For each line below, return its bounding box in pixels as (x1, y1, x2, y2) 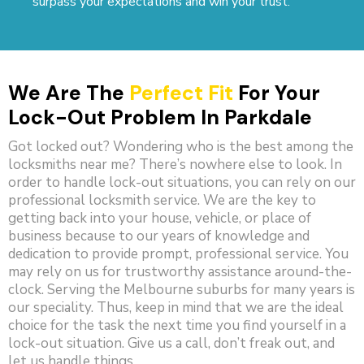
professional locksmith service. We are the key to (8, 191, 316, 210)
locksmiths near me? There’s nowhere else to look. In (8, 155, 342, 175)
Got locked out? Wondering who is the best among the (8, 137, 353, 157)
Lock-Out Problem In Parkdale (8, 104, 312, 132)
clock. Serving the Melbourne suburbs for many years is (8, 280, 355, 300)
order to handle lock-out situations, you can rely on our (8, 173, 356, 193)
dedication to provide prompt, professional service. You (8, 245, 349, 264)
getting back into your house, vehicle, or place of (8, 209, 311, 228)
